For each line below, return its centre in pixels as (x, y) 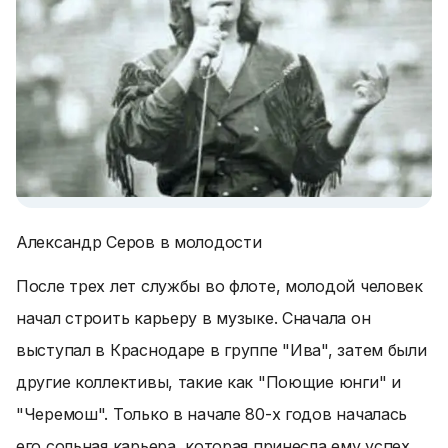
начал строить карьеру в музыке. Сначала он (193, 318)
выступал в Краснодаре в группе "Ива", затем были (221, 350)
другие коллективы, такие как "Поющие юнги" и (208, 382)
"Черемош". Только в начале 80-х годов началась (212, 414)
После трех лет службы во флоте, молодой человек (219, 286)
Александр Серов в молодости (139, 242)
